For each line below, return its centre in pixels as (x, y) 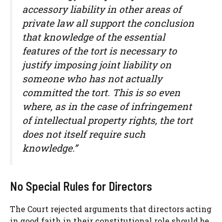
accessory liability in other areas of (102, 9)
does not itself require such (84, 134)
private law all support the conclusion (108, 23)
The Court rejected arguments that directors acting (111, 209)
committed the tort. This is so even (101, 93)
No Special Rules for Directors (81, 186)
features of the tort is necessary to (100, 51)
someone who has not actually (92, 79)
